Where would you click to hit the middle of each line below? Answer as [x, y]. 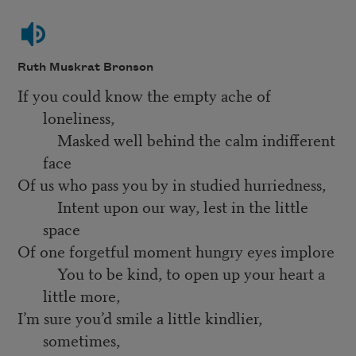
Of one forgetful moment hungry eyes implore [176, 251]
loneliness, [78, 118]
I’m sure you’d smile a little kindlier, [139, 318]
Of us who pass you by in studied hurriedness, [171, 184]
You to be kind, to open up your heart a [171, 273]
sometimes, [81, 340]
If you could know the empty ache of [144, 95]
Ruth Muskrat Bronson [85, 67]
